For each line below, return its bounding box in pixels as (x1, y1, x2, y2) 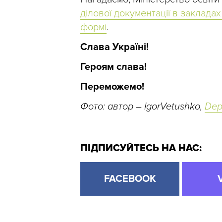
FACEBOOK (104, 173, 156, 185)
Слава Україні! (80, 41, 149, 54)
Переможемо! (80, 81, 144, 93)
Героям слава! (80, 61, 147, 73)
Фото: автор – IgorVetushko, (80, 101, 205, 113)
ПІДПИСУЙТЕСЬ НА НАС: (80, 142, 202, 155)
